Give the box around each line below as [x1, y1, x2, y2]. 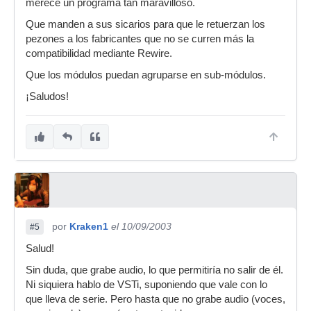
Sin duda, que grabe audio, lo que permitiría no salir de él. [26, 264, 283, 276]
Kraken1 [69, 221, 108, 232]
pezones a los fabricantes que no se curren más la [26, 33, 254, 44]
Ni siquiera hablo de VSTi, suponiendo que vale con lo [26, 279, 267, 290]
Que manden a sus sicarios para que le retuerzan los [26, 19, 265, 30]
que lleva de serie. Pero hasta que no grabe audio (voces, [26, 294, 285, 305]
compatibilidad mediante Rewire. [26, 48, 172, 59]
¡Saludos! [26, 91, 69, 102]
